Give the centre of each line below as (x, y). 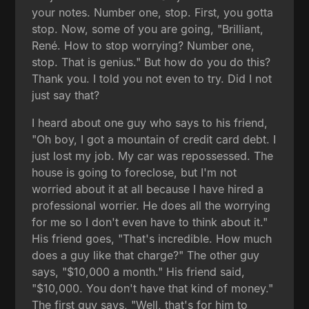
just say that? (66, 95)
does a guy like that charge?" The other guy (146, 255)
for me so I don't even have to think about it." (150, 222)
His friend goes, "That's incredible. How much (152, 238)
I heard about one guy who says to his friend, (150, 122)
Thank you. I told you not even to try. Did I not (152, 78)
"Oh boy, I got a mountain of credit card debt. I (154, 139)
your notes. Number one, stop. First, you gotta (153, 12)
